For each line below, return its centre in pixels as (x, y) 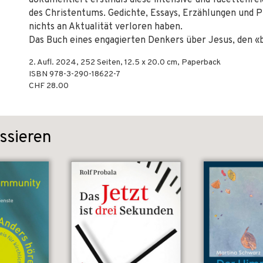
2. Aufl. (42, 63)
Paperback (201, 63)
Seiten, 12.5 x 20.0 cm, (138, 63)
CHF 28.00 (49, 86)
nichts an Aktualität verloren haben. (106, 27)
